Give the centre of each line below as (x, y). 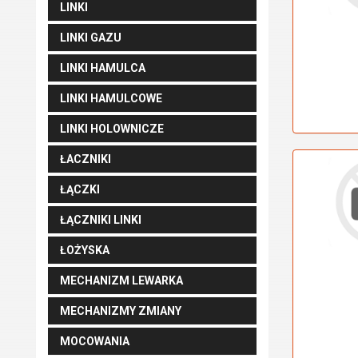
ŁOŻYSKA (85, 250)
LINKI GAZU (91, 38)
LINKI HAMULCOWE (111, 98)
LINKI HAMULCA (103, 68)
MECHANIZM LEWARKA (121, 280)
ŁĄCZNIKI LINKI (101, 220)
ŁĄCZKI (80, 189)
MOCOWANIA (95, 341)
